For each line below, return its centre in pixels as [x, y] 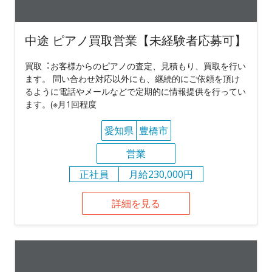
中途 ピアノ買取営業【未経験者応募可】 [136, 40]
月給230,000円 [161, 174]
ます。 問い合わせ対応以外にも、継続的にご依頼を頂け [132, 78]
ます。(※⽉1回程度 [61, 104]
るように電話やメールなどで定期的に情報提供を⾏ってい [135, 91]
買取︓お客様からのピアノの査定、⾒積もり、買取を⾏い [135, 66]
